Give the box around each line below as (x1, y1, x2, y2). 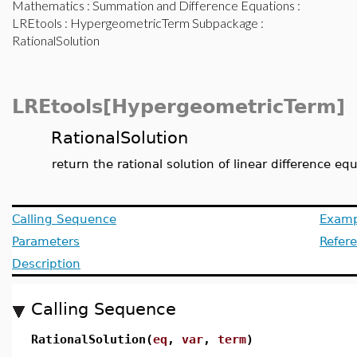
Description (12, 257, 80, 270)
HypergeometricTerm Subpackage (70, 15, 258, 30)
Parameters (12, 234, 80, 248)
